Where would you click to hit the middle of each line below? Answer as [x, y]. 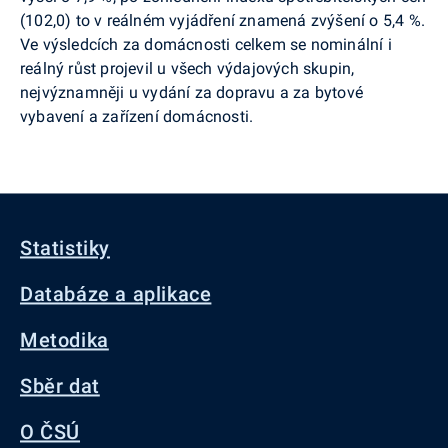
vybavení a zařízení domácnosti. [137, 116]
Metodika [64, 340]
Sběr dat [60, 386]
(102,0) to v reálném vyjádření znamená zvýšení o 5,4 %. [222, 20]
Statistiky [65, 248]
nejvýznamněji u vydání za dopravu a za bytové [191, 92]
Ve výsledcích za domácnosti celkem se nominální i [206, 44]
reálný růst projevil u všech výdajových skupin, [187, 68]
